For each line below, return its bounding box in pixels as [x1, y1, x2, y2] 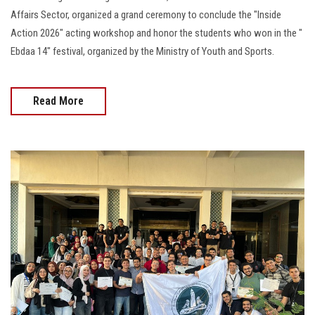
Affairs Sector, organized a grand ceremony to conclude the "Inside [11, 8, 281, 22]
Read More [33, 94, 84, 108]
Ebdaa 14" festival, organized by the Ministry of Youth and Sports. [11, 45, 274, 58]
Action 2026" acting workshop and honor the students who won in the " [11, 27, 302, 40]
